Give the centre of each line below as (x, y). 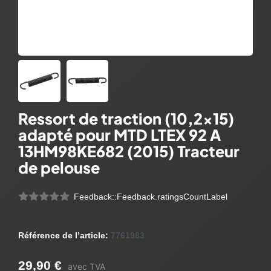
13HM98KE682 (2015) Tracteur (129, 151)
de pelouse (59, 167)
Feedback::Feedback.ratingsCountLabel (151, 197)
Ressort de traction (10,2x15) (126, 118)
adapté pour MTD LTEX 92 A (119, 135)
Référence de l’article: (64, 236)
